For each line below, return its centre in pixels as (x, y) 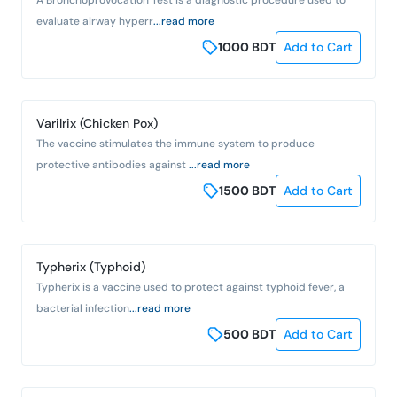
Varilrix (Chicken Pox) (97, 123)
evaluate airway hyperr (95, 21)
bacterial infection (83, 308)
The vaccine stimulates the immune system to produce (175, 143)
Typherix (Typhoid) (91, 266)
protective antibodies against (113, 164)
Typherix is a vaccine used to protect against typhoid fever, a (191, 287)
